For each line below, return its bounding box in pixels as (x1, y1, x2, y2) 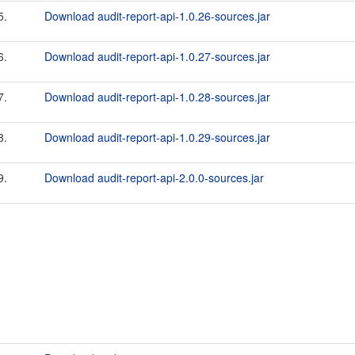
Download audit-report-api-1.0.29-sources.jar (44, 129, 270, 145)
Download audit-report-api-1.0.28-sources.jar (44, 89, 270, 105)
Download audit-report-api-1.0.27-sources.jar (44, 48, 270, 64)
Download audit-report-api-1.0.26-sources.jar (44, 8, 270, 24)
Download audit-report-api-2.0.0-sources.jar (44, 170, 264, 185)
